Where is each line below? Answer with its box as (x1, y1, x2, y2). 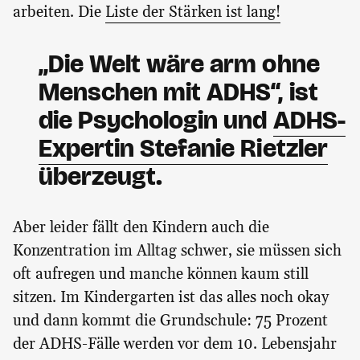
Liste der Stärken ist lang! (105, 2, 280, 23)
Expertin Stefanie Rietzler (39, 133, 328, 165)
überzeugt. (39, 161, 163, 193)
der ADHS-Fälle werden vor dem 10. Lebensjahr (13, 334, 337, 355)
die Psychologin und (39, 104, 273, 137)
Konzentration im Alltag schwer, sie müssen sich (13, 241, 342, 262)
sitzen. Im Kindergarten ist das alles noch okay (13, 288, 329, 309)
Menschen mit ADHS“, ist (39, 76, 318, 108)
